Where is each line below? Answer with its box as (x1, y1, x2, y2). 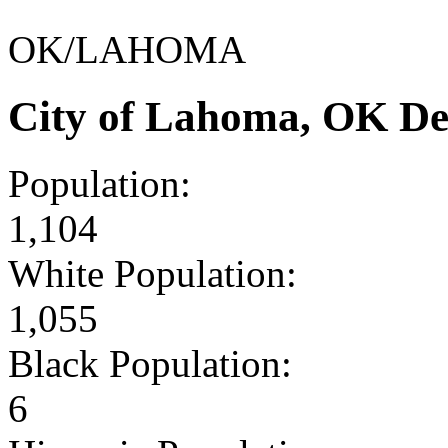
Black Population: (8, 341, 292, 385)
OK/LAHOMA (8, 27, 246, 71)
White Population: (8, 251, 297, 295)
